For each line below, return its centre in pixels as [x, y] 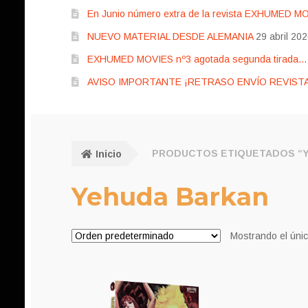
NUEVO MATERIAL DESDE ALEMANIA [170, 37]
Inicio [108, 154]
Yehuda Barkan [170, 196]
